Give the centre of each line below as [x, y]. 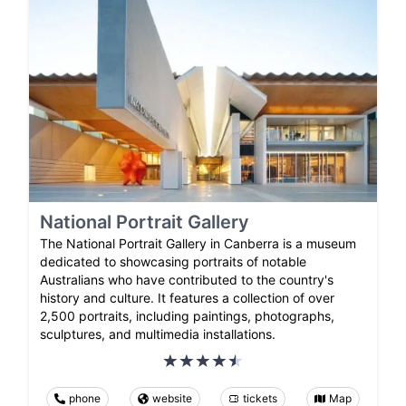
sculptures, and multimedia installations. [158, 334]
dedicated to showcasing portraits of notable [173, 262]
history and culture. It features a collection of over [187, 298]
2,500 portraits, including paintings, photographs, [187, 316]
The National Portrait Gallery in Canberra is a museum [198, 244]
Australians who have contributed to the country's [187, 280]
